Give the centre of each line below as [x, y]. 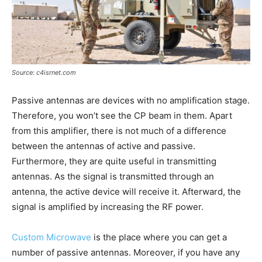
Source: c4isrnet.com [44, 72]
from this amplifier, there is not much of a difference [119, 130]
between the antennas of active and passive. [104, 146]
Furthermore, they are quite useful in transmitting [114, 161]
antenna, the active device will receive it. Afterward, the [126, 191]
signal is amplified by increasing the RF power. [108, 206]
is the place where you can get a [159, 237]
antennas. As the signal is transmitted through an [113, 176]
